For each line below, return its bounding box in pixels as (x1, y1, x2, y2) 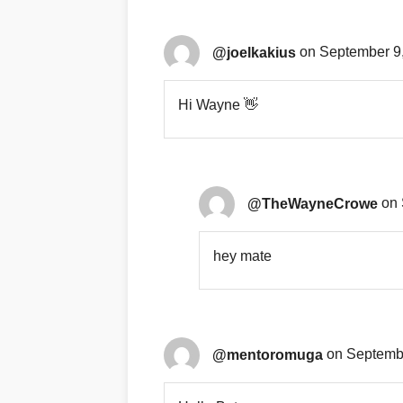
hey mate (212, 248, 272, 264)
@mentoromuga (212, 346, 323, 363)
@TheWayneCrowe (246, 195, 378, 211)
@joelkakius (212, 44, 296, 60)
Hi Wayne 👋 (178, 97, 258, 113)
